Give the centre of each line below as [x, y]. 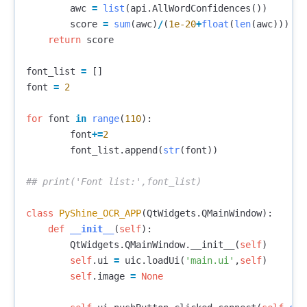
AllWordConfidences [201, 9]
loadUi [163, 261]
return [64, 40]
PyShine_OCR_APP [100, 213]
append [141, 150]
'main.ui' [210, 261]
